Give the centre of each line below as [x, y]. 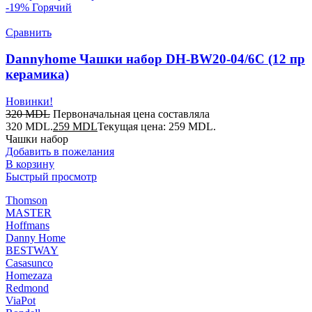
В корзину [30, 164]
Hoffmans [28, 226]
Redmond [27, 288]
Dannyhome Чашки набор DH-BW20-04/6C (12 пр [155, 59]
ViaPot [21, 301]
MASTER [29, 213]
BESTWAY [32, 251]
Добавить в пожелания [60, 152]
